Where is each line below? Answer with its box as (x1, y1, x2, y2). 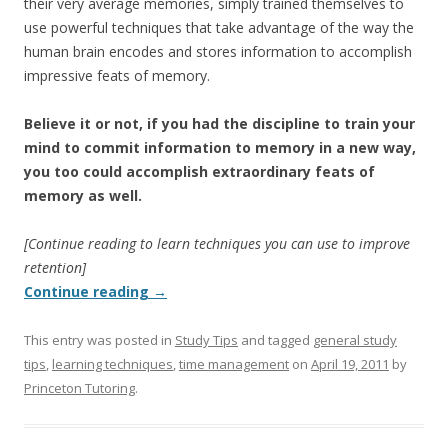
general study (313, 331, 397, 349)
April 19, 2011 (311, 355, 389, 373)
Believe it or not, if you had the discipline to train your (24, 114, 415, 133)
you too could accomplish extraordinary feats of (24, 162, 375, 181)
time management (179, 355, 289, 373)
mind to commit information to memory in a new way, (24, 138, 416, 157)
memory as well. (24, 186, 142, 205)
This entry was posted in (24, 331, 175, 349)
